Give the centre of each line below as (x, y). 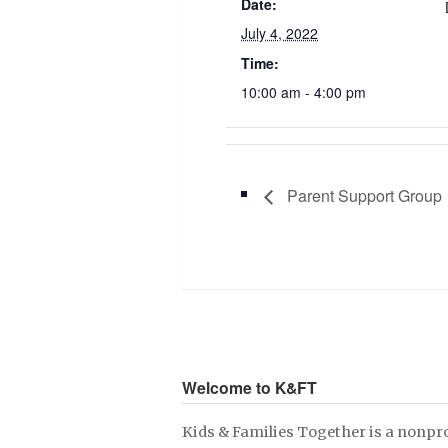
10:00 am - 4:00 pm (303, 92)
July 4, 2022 (279, 33)
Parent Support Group (362, 195)
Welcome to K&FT (249, 387)
